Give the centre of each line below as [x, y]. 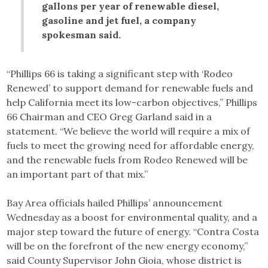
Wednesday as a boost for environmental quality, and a [132, 217]
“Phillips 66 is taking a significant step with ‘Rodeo [120, 74]
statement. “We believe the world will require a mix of [129, 131]
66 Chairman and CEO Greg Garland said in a [109, 117]
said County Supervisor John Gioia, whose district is [124, 261]
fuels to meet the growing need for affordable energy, [131, 146]
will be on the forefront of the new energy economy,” [127, 246]
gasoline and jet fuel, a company [119, 21]
